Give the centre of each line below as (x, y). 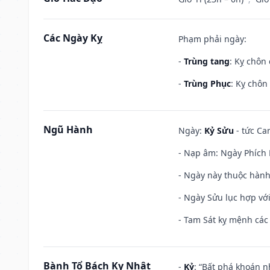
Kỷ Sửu (219, 130)
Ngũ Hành (68, 129)
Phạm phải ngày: (212, 39)
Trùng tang (207, 61)
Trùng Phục (207, 83)
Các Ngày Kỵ (73, 38)
